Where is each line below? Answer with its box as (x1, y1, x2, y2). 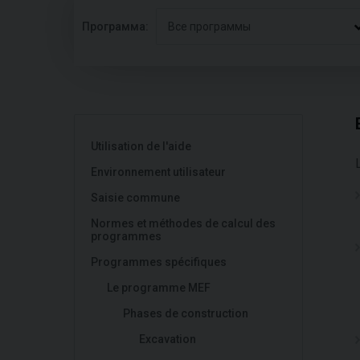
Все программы (168, 20, 251, 33)
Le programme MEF (107, 281, 211, 294)
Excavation (139, 333, 196, 346)
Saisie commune (91, 191, 180, 204)
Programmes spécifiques (91, 256, 227, 268)
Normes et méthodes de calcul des (91, 217, 276, 230)
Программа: (82, 20, 149, 33)
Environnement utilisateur (91, 166, 226, 178)
